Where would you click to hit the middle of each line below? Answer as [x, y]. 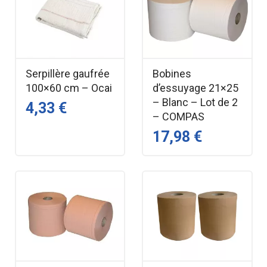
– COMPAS [178, 116]
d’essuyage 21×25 [195, 88]
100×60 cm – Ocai [69, 88]
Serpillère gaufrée [67, 73]
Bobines [172, 73]
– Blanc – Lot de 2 [195, 102]
